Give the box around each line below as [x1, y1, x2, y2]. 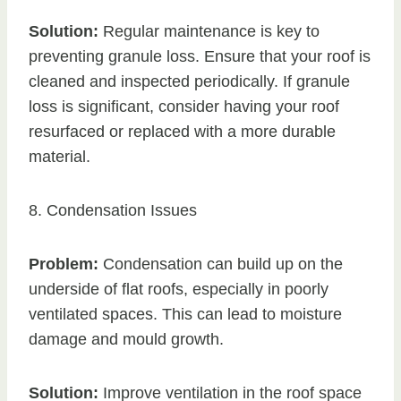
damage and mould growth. [29, 330, 224, 349]
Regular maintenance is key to [98, 22, 320, 41]
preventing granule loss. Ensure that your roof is [29, 47, 371, 66]
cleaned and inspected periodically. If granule [29, 73, 350, 91]
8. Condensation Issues [29, 201, 197, 220]
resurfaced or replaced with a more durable [29, 123, 336, 141]
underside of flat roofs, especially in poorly [29, 280, 328, 299]
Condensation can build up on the [98, 255, 343, 274]
